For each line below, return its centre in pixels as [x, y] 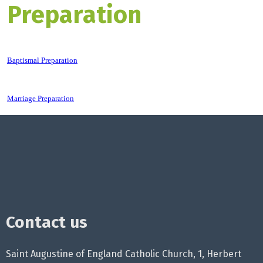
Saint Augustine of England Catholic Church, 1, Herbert [124, 254]
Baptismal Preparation [42, 60]
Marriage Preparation [41, 99]
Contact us [47, 222]
